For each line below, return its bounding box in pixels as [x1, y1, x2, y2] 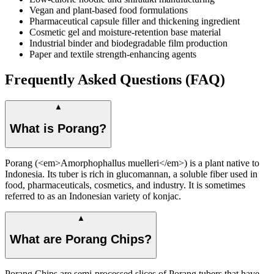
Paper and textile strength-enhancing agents [29, 48, 196, 59]
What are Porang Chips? [10, 232, 152, 246]
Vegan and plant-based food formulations [29, 4, 188, 15]
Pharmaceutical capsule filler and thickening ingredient [29, 15, 240, 26]
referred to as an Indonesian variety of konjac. [5, 190, 181, 201]
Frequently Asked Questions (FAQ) [5, 72, 225, 88]
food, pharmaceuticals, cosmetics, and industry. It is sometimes [5, 179, 245, 190]
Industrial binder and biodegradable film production [29, 37, 228, 48]
